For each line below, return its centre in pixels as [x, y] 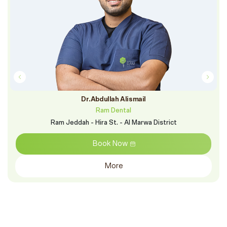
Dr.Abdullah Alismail [113, 100]
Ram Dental [113, 111]
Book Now [110, 144]
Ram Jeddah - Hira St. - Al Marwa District [113, 123]
